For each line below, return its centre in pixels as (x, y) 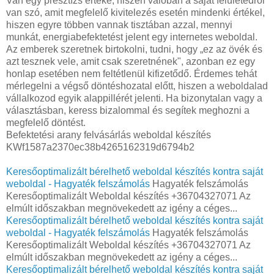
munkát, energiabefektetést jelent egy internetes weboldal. (132, 37)
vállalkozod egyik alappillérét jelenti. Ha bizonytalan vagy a (134, 98)
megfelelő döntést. (46, 122)
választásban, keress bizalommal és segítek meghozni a (128, 110)
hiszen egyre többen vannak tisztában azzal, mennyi (119, 24)
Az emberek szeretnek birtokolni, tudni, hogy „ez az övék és (134, 49)
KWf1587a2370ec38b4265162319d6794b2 (100, 147)
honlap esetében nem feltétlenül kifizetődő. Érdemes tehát (131, 73)
